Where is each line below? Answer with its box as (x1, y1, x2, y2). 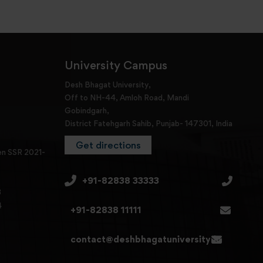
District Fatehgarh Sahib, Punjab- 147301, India (64, 119, 232, 128)
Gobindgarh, (64, 106, 109, 115)
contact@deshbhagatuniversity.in (70, 234, 221, 245)
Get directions (75, 139, 140, 151)
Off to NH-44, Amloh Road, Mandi (64, 93, 189, 102)
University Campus (64, 58, 167, 72)
